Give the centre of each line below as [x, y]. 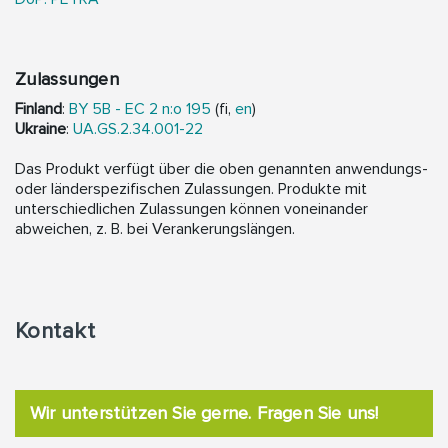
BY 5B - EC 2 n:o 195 [140, 108]
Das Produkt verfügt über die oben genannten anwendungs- [221, 168]
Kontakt [55, 331]
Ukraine [40, 128]
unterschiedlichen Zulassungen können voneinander [191, 208]
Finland [38, 108]
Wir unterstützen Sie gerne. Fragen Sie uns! [204, 412]
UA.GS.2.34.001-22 [138, 128]
